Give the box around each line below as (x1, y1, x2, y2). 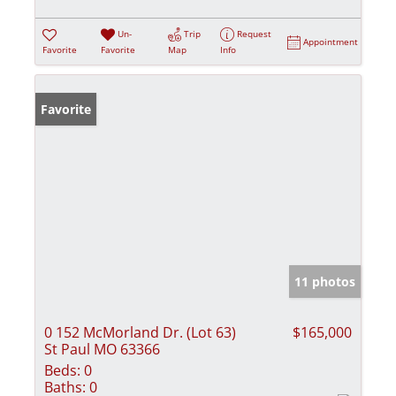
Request (237, 27, 272, 40)
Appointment (303, 34, 359, 48)
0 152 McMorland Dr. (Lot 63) (44, 323, 236, 343)
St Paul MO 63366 (44, 339, 160, 360)
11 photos (294, 273, 355, 291)
